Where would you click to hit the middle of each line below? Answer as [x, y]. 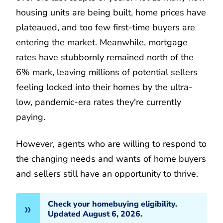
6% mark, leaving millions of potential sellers [107, 72]
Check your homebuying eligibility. [112, 204]
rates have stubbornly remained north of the [105, 57]
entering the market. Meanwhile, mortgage [102, 42]
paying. [31, 117]
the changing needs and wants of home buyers [111, 159]
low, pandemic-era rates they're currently [99, 102]
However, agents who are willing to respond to [111, 144]
